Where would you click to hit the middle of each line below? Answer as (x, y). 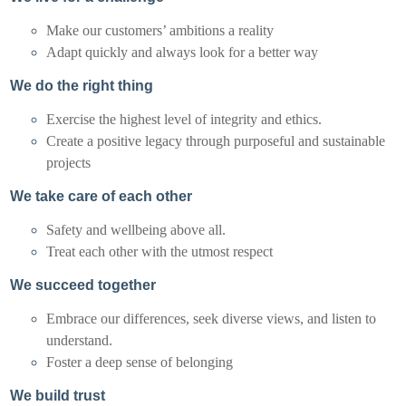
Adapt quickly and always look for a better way (183, 53)
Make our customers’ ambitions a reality (160, 31)
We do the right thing (82, 86)
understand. (80, 341)
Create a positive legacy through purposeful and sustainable (216, 141)
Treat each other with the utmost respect (160, 252)
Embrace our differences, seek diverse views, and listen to (212, 319)
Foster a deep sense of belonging (140, 362)
